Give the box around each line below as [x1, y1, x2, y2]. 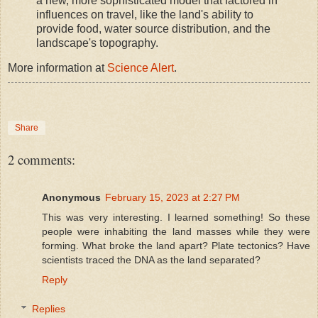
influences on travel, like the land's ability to [36, 8, 253, 21]
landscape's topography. [36, 36, 158, 49]
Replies [32, 303, 66, 315]
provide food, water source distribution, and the [36, 22, 270, 35]
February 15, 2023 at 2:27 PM [105, 191, 240, 203]
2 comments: [8, 150, 75, 169]
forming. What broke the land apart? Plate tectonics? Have [42, 239, 310, 251]
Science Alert [107, 62, 174, 75]
